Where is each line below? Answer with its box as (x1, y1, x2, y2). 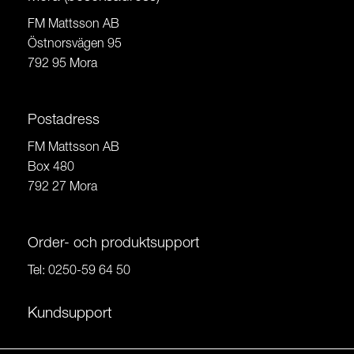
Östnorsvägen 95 (28, 38, 122, 51)
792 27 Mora (28, 181, 97, 194)
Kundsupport (28, 307, 112, 322)
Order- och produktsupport (28, 236, 199, 251)
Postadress (28, 113, 100, 128)
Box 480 (28, 161, 74, 174)
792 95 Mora (28, 58, 97, 70)
